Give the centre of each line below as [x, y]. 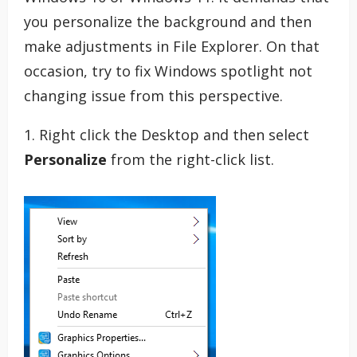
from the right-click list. [190, 159]
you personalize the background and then [168, 21]
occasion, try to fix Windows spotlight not [168, 71]
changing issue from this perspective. [153, 95]
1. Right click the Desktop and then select [167, 134]
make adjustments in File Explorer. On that [172, 46]
